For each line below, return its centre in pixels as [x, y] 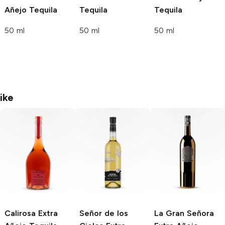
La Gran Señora [184, 213]
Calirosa [20, 213]
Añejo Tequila [31, 10]
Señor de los [104, 213]
